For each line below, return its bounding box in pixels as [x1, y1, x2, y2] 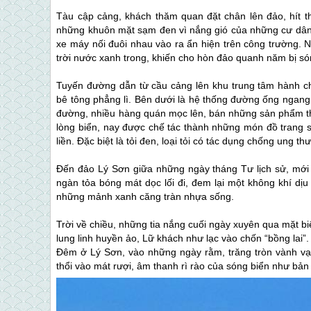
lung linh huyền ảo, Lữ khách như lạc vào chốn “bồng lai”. [56, 232, 310, 244]
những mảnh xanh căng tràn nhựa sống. [56, 190, 235, 202]
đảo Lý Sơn [78, 162, 130, 174]
